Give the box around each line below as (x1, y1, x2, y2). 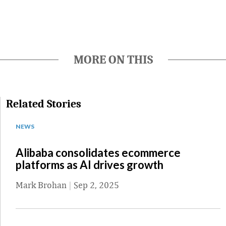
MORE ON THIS (73, 52, 153, 67)
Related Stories (6, 97, 81, 111)
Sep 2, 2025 (74, 180, 119, 191)
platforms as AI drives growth (16, 158, 163, 172)
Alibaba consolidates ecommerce (16, 146, 181, 160)
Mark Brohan (16, 180, 67, 191)
